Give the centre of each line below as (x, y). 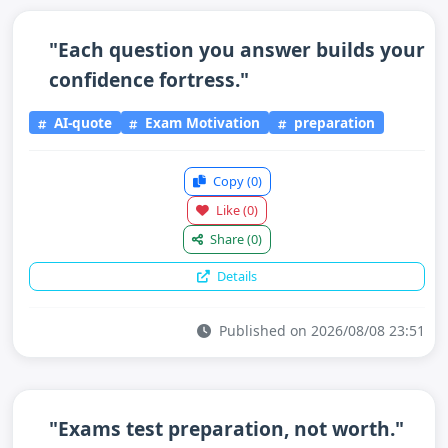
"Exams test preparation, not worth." (226, 428)
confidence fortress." (149, 79)
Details (235, 275)
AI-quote (80, 122)
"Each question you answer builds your (237, 49)
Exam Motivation (201, 122)
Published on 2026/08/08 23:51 (320, 330)
